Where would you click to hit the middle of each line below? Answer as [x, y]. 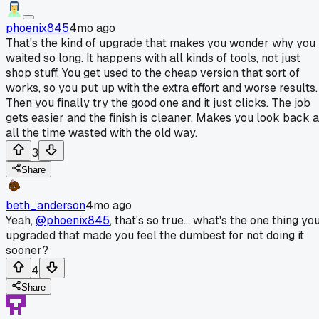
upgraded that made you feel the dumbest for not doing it [155, 235]
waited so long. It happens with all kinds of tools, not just [153, 58]
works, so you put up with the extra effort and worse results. [162, 88]
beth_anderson [46, 205]
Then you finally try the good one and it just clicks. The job [158, 103]
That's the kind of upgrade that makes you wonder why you [161, 43]
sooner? [27, 250]
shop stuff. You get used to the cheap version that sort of [153, 73]
